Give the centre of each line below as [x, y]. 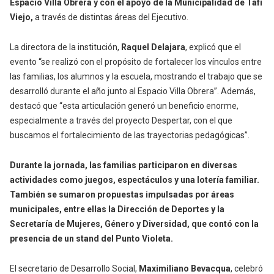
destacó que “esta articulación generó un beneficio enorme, [124, 106]
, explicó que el [213, 47]
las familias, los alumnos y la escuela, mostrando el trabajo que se [136, 77]
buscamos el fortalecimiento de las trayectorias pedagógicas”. [130, 135]
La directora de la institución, [65, 47]
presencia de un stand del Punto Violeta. [91, 239]
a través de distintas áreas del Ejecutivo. [111, 17]
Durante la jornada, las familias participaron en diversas [124, 165]
